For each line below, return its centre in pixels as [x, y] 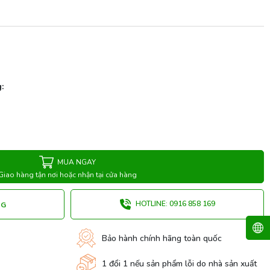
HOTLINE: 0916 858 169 [174, 203]
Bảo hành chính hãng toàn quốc [162, 238]
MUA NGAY [77, 162]
